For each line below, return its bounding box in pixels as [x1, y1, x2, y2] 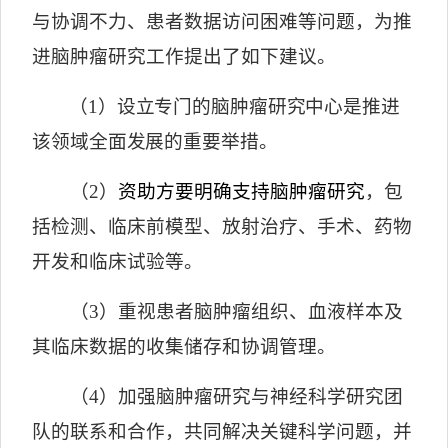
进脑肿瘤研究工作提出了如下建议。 [32, 46, 337, 67]
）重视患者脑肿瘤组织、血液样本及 [98, 301, 403, 322]
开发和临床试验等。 [32, 251, 204, 272]
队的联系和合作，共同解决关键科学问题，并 [32, 421, 413, 442]
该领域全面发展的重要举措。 [32, 131, 278, 152]
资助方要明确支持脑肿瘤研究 [117, 181, 365, 202]
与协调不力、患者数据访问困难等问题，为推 [32, 11, 413, 32]
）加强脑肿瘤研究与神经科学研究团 [98, 386, 403, 407]
